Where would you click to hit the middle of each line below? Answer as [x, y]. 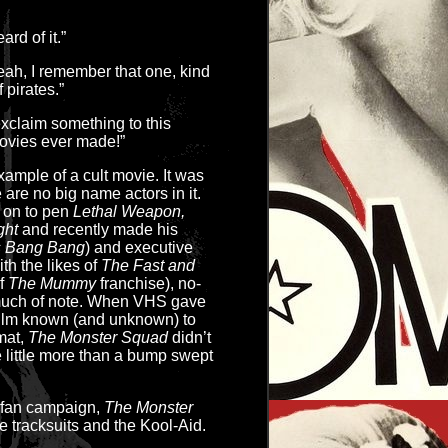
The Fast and [148, 265]
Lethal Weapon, [129, 211]
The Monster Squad [98, 337]
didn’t [189, 337]
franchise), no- [148, 283]
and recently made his [98, 229]
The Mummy [52, 283]
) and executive [139, 247]
